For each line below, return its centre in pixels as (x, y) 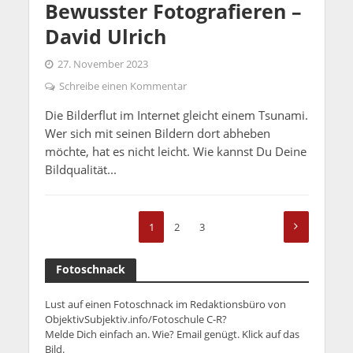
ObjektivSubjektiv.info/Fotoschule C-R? (136, 319)
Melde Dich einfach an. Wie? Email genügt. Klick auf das (172, 334)
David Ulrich (105, 36)
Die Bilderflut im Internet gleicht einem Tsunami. (176, 115)
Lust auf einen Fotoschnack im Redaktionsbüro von (165, 304)
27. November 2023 (102, 64)
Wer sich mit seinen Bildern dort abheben (157, 133)
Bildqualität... (80, 169)
